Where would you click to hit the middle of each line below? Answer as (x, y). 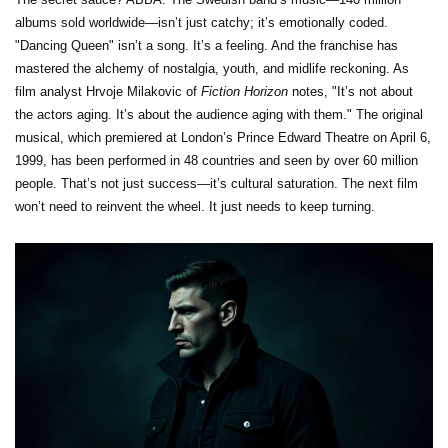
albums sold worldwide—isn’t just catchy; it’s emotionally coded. (201, 23)
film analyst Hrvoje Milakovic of (108, 92)
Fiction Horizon (244, 92)
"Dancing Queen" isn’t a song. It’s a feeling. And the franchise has (206, 46)
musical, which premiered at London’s (126, 138)
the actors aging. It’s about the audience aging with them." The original (219, 115)
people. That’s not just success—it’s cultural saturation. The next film (216, 184)
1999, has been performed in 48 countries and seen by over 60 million (216, 161)
